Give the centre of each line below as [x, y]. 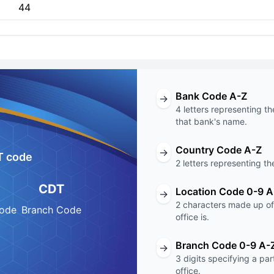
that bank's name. [211, 121]
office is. [192, 217]
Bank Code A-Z [211, 96]
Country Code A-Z [219, 150]
